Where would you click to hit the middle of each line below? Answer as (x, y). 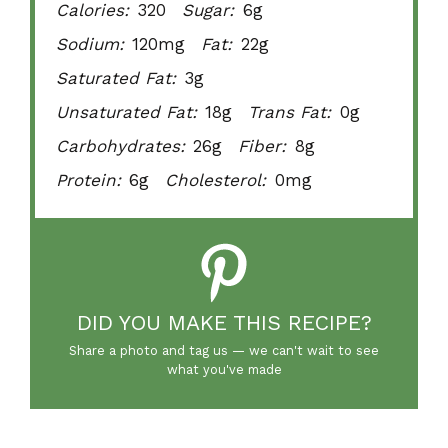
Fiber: (262, 145)
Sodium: (90, 43)
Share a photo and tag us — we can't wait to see (224, 350)
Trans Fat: (290, 111)
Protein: (89, 179)
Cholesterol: (216, 179)
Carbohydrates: (121, 145)
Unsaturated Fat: (127, 111)
